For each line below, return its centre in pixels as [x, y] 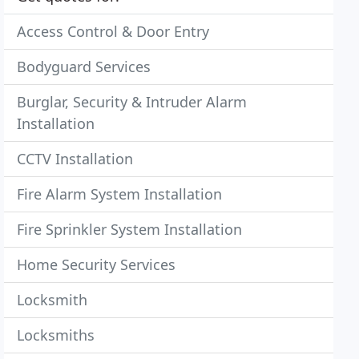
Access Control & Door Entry [113, 31]
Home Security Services [97, 264]
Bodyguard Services [84, 67]
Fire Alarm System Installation [120, 194]
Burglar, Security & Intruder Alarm [132, 102]
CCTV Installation [75, 159]
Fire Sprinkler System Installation [130, 229]
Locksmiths [56, 335]
